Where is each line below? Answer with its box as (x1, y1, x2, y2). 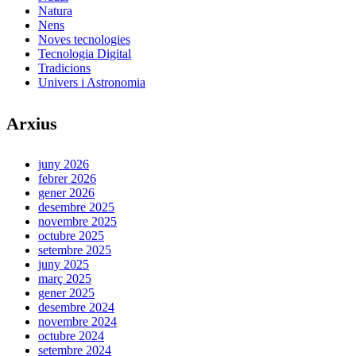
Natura (38, 3, 72, 17)
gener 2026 (38, 186, 95, 200)
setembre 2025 (38, 243, 111, 257)
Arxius (6, 113, 57, 133)
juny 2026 (38, 157, 89, 172)
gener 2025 (38, 286, 95, 300)
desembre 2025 (38, 200, 114, 215)
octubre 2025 (38, 229, 104, 243)
